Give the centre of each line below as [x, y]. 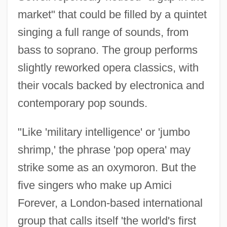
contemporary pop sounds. [82, 103]
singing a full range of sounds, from [103, 32]
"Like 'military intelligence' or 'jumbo [104, 132]
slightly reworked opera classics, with [108, 67]
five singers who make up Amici [94, 185]
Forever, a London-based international [110, 203]
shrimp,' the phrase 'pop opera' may [104, 149]
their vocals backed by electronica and [111, 85]
